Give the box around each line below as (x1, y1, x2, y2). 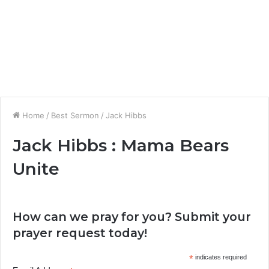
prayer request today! (13, 226, 147, 240)
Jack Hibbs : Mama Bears (13, 135, 229, 156)
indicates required (193, 253, 247, 261)
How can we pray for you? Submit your (13, 210, 251, 224)
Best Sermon (51, 110, 99, 120)
